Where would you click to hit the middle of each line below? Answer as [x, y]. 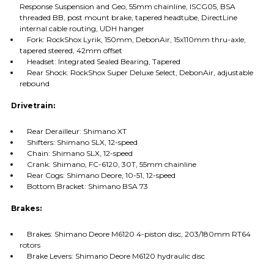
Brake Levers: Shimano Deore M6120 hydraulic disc [112, 256]
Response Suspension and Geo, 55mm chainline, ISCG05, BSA [127, 7]
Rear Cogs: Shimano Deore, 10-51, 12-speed [97, 176]
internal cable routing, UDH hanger [82, 29]
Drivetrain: [33, 106]
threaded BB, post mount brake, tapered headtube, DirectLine [128, 18]
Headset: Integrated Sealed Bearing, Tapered [100, 62]
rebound [34, 84]
